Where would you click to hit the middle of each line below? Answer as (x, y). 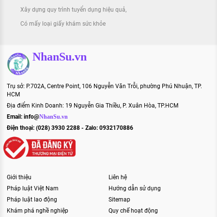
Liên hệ (118, 177)
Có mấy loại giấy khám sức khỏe (63, 24)
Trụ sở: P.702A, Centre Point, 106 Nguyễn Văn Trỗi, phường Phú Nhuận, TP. (104, 86)
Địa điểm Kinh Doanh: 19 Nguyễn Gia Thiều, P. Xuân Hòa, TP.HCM (93, 106)
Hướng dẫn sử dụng (135, 188)
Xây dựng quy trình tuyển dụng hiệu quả (73, 10)
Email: (15, 117)
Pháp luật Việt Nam (33, 188)
